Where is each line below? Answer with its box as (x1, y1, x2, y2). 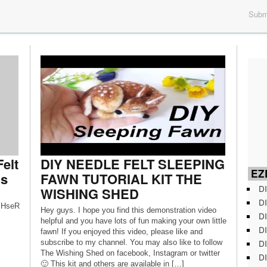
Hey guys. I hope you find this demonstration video (40, 206, 216, 215)
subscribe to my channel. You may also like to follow (40, 238, 222, 247)
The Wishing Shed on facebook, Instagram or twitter (40, 249, 220, 257)
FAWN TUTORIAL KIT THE (40, 169, 202, 188)
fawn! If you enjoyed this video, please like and (40, 227, 203, 236)
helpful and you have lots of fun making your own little (40, 216, 226, 225)
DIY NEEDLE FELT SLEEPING (40, 154, 225, 173)
